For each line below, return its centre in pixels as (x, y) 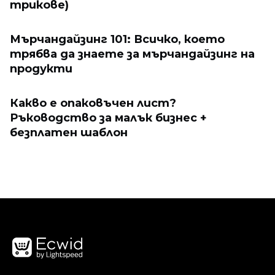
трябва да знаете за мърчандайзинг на (132, 54)
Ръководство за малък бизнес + (108, 118)
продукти (41, 69)
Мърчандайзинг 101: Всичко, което (117, 39)
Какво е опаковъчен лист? (93, 103)
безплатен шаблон (69, 133)
